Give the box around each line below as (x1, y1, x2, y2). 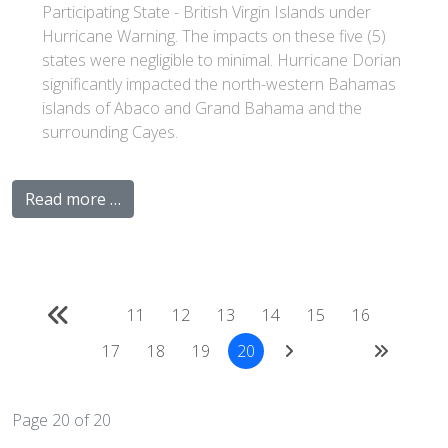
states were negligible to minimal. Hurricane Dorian (42, 49, 401, 71)
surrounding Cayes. (42, 121, 178, 143)
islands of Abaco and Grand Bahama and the (42, 97, 362, 119)
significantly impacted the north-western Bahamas (42, 73, 396, 95)
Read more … (25, 188, 121, 210)
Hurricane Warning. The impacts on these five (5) (42, 25, 386, 47)
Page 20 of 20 (12, 409, 111, 431)
